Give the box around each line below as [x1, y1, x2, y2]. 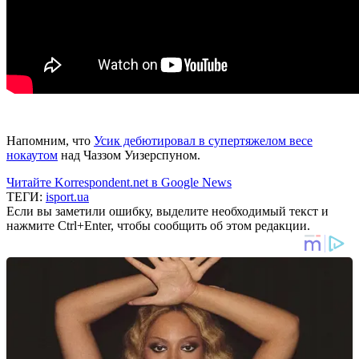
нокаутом [6, 147, 58, 162]
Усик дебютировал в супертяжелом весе [94, 133, 313, 147]
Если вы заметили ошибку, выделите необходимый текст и [6, 204, 329, 218]
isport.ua [46, 189, 89, 204]
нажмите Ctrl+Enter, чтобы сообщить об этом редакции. [6, 218, 310, 232]
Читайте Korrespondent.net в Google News [6, 175, 232, 189]
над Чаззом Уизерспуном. [58, 147, 200, 162]
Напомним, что [6, 133, 94, 147]
